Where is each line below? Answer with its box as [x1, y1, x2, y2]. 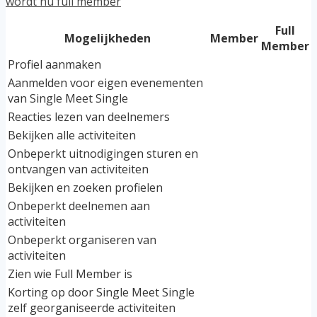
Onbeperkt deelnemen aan [8, 198, 150, 214]
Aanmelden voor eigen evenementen [8, 75, 203, 91]
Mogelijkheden [64, 30, 151, 47]
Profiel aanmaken [8, 57, 101, 73]
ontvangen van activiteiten [8, 161, 149, 178]
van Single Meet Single [8, 91, 128, 107]
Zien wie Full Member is [8, 266, 132, 282]
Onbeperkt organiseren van [8, 232, 156, 248]
